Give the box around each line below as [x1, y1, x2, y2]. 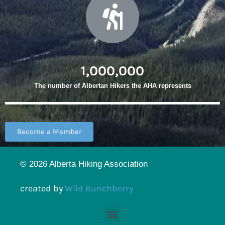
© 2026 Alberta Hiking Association [20, 159, 148, 169]
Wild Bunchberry [65, 183, 133, 194]
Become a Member [17, 127, 81, 136]
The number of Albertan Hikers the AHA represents [34, 82, 191, 89]
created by [20, 183, 65, 194]
